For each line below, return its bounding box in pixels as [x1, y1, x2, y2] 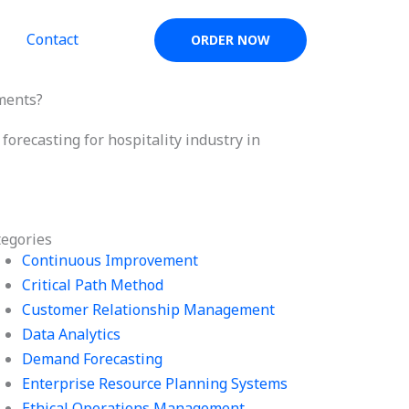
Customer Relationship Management [22, 299, 276, 320]
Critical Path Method [22, 275, 164, 295]
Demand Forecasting [22, 349, 163, 369]
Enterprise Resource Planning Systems [22, 373, 288, 393]
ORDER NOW [191, 31, 270, 48]
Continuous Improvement [22, 250, 199, 270]
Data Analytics [22, 324, 121, 344]
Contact [26, 29, 79, 49]
